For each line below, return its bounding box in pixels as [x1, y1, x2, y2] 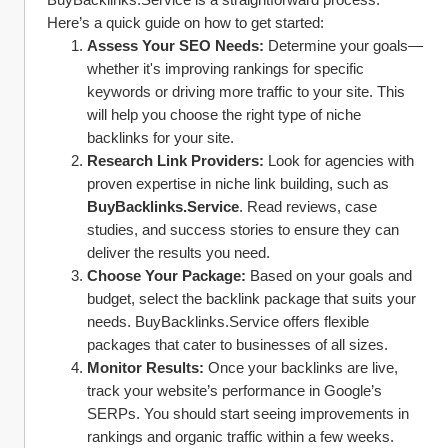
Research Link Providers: [87, 152, 264, 169]
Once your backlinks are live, [204, 359, 398, 376]
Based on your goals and [246, 267, 412, 284]
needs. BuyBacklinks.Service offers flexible [87, 313, 369, 330]
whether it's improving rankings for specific [87, 60, 364, 77]
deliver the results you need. [87, 244, 270, 261]
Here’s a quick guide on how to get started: [47, 14, 324, 31]
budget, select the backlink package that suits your [87, 290, 416, 307]
